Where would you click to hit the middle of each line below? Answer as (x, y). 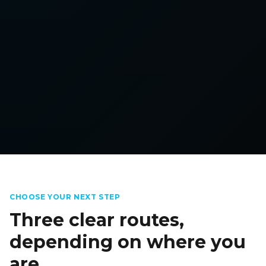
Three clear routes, (97, 220)
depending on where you (128, 242)
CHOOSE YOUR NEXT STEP (65, 197)
